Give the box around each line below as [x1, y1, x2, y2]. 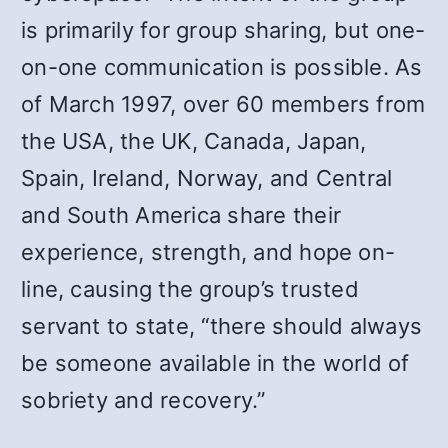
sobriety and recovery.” [21, 386, 266, 413]
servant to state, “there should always [21, 312, 423, 339]
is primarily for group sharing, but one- [21, 16, 426, 43]
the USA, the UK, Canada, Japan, [21, 127, 367, 154]
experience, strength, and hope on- [21, 238, 396, 265]
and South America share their [21, 201, 342, 228]
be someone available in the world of [21, 349, 410, 376]
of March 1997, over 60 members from [21, 90, 426, 117]
